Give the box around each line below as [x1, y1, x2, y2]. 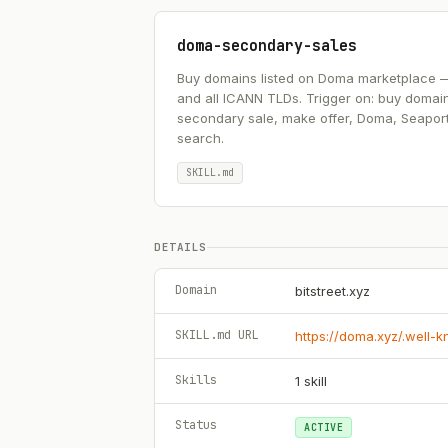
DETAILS [154, 240, 207, 254]
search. [177, 130, 224, 146]
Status [175, 417, 217, 433]
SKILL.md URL [175, 327, 259, 343]
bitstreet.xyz [295, 283, 370, 299]
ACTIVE [304, 421, 343, 434]
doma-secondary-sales [177, 36, 357, 56]
